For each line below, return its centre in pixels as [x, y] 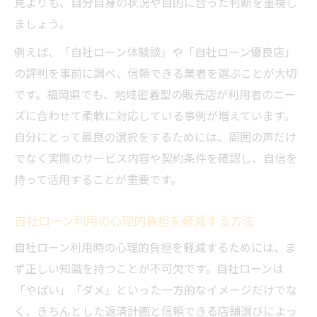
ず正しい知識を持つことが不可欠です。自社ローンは [149, 269]
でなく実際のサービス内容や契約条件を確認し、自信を [156, 158]
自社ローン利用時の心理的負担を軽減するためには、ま [155, 247]
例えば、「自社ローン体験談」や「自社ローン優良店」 [155, 52]
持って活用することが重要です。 [98, 179]
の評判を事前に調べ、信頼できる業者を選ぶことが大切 [156, 73]
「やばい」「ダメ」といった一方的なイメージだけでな [156, 290]
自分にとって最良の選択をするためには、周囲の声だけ [155, 137]
